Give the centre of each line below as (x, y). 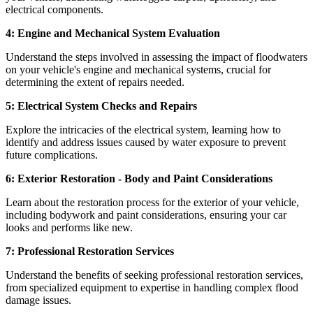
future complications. (52, 154)
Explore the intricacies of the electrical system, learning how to (143, 129)
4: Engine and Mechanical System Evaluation (113, 33)
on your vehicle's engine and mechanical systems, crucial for (138, 69)
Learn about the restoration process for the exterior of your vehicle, (152, 202)
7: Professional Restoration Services (90, 251)
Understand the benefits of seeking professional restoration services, (154, 275)
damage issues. (38, 300)
